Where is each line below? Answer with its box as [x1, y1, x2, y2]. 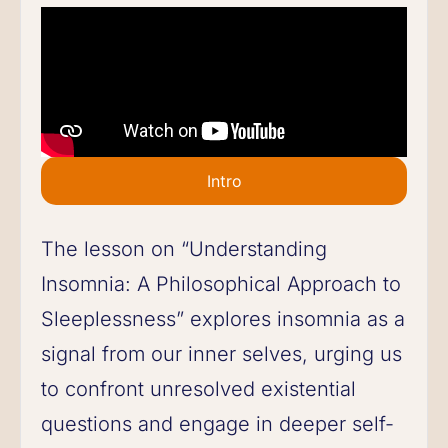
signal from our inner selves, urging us [41, 341, 402, 366]
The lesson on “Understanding [41, 236, 327, 261]
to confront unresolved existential [41, 376, 356, 401]
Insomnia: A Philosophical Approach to [41, 271, 401, 296]
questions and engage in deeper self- [41, 411, 394, 436]
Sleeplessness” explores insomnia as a [41, 306, 405, 331]
